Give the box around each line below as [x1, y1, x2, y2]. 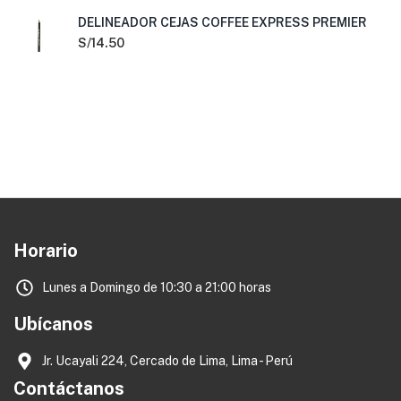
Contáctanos [13, 378, 124, 399]
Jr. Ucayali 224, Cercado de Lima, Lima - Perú [41, 354, 293, 368]
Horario [13, 240, 78, 261]
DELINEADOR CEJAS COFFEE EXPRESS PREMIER [78, 15, 367, 30]
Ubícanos [13, 313, 93, 335]
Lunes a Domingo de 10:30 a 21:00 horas [41, 280, 271, 294]
